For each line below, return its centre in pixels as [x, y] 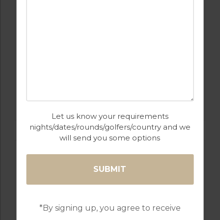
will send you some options [110, 138]
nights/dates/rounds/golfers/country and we [110, 127]
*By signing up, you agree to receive [110, 208]
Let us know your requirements [110, 116]
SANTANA [110, 101]
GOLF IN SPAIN [110, 91]
